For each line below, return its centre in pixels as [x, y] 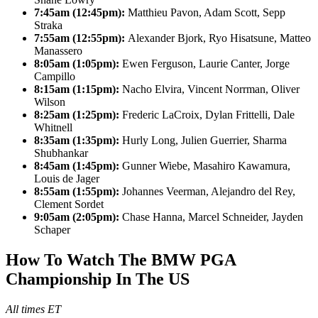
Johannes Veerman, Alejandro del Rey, [209, 191]
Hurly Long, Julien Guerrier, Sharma [204, 140]
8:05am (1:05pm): [78, 63]
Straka [48, 25]
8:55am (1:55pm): [78, 191]
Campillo [55, 76]
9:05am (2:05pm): [78, 216]
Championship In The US [98, 279]
